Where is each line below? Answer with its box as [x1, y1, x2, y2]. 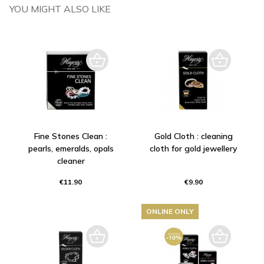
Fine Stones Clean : [34, 130, 107, 141]
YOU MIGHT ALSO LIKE [9, 2, 111, 15]
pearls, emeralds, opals [28, 143, 114, 154]
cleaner [57, 155, 85, 166]
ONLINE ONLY [146, 206, 194, 216]
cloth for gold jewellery [149, 143, 237, 154]
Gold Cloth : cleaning [154, 130, 233, 141]
